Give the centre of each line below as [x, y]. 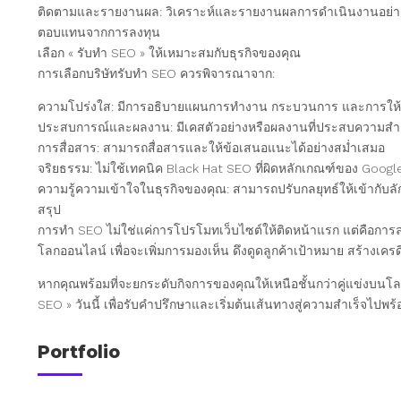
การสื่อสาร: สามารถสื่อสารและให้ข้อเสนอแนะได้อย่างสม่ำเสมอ [212, 147]
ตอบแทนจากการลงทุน [99, 32]
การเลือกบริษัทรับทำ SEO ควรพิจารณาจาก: [157, 73]
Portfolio [79, 351]
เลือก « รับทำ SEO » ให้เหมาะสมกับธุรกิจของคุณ [170, 52]
